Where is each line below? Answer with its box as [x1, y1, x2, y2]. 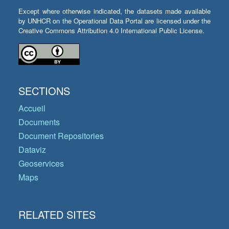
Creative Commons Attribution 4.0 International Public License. [18, 26, 204, 36]
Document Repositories [18, 130, 104, 142]
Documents [18, 116, 60, 128]
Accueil [18, 102, 45, 114]
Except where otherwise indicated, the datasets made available [18, 6, 211, 16]
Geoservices [18, 157, 64, 170]
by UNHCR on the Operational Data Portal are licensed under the [18, 16, 211, 26]
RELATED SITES [18, 207, 96, 222]
